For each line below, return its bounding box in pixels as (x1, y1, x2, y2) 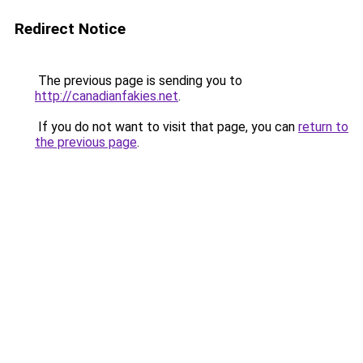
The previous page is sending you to (35, 73, 242, 88)
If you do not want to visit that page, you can (35, 119, 298, 135)
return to (298, 119, 348, 135)
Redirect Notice (15, 19, 126, 38)
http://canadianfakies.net (35, 88, 178, 104)
